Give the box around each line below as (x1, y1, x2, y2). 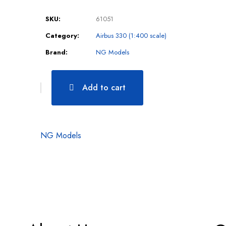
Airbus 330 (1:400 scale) (95, 30, 166, 40)
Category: (45, 30, 79, 40)
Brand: (45, 47, 68, 57)
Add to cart (82, 82, 126, 94)
